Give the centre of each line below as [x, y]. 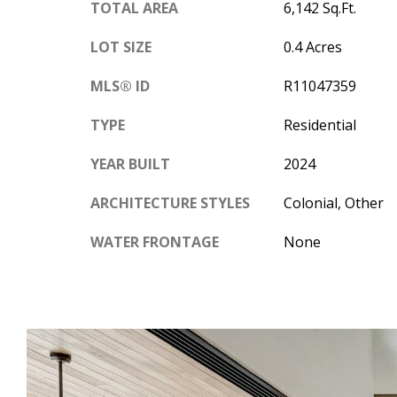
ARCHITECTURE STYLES [170, 202]
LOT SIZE [121, 47]
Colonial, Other [333, 202]
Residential [319, 125]
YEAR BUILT [130, 163]
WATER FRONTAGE [155, 241]
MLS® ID [120, 86]
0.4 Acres [312, 47]
